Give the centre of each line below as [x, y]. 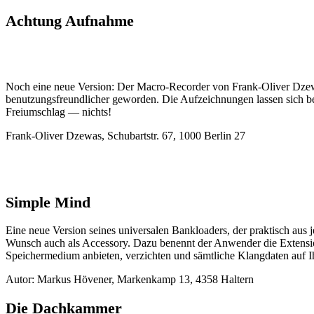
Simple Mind [48, 202]
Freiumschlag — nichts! [59, 112]
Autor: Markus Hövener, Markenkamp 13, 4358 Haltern [130, 280]
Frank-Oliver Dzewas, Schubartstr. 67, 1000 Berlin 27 [125, 136]
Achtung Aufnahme [70, 20]
